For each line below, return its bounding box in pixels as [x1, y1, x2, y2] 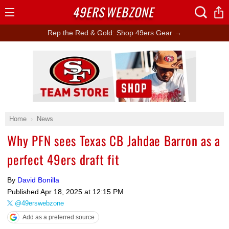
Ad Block [100, 52, 129, 60]
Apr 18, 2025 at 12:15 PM [40, 188, 124, 196]
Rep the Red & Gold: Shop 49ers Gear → [48, 29, 181, 37]
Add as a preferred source [22, 214, 95, 221]
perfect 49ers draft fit [7, 150, 120, 169]
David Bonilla [17, 176, 59, 184]
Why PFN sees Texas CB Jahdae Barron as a [7, 131, 220, 150]
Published [7, 188, 40, 196]
